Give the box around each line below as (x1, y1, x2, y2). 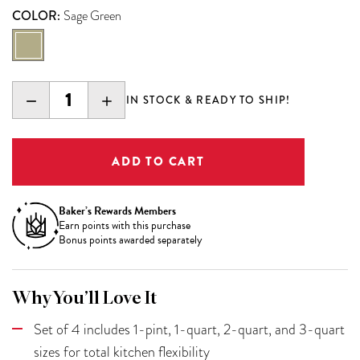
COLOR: (12, 6, 63, 25)
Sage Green (63, 6, 121, 25)
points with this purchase (81, 216, 190, 234)
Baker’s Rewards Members (58, 202, 176, 219)
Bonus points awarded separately (58, 231, 202, 248)
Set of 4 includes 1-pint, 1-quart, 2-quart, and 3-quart (34, 318, 345, 339)
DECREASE (22, 90, 96, 108)
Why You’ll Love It (12, 289, 157, 308)
